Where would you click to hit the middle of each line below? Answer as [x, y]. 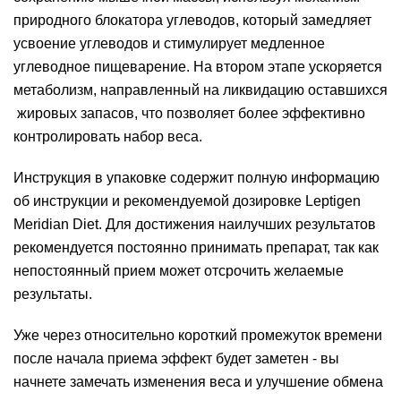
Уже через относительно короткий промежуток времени [198, 335]
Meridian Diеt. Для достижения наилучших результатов [195, 224]
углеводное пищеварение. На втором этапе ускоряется [198, 67]
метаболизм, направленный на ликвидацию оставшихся [200, 90]
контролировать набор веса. [108, 137]
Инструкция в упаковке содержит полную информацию [196, 178]
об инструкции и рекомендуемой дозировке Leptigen [187, 201]
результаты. [53, 294]
